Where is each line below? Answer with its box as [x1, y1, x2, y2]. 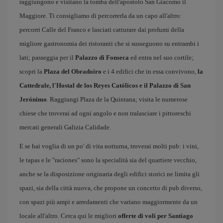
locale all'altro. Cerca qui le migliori [19, 212, 118, 220]
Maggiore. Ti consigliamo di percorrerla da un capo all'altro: [19, 12, 182, 19]
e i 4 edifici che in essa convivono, [102, 68, 198, 75]
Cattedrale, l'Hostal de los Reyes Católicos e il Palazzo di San [19, 82, 191, 89]
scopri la [19, 68, 44, 75]
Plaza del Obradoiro [44, 68, 102, 75]
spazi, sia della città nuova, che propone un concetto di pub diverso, [19, 184, 202, 192]
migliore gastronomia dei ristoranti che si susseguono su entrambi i [19, 40, 199, 47]
